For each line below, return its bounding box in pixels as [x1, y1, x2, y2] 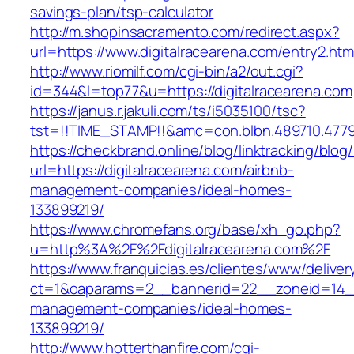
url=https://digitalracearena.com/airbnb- [30, 160, 294, 181]
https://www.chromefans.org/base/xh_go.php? [30, 219, 341, 240]
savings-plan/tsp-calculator [30, 2, 214, 23]
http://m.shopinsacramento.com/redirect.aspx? [30, 21, 340, 43]
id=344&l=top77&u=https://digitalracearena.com [30, 81, 352, 102]
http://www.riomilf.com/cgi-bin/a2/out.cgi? [30, 61, 303, 82]
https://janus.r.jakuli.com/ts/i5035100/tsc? [30, 100, 306, 122]
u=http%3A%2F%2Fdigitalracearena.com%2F [30, 239, 331, 260]
